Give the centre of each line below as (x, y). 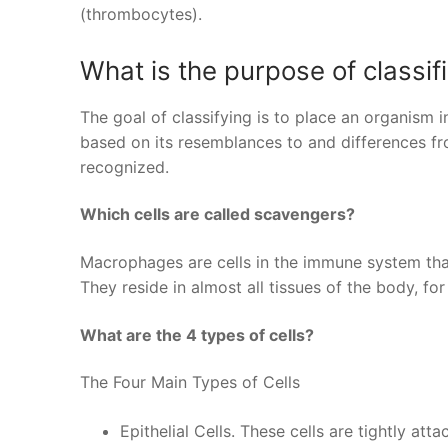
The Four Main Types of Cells (190, 382)
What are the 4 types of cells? (197, 334)
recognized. (124, 166)
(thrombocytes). (141, 14)
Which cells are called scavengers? (217, 214)
